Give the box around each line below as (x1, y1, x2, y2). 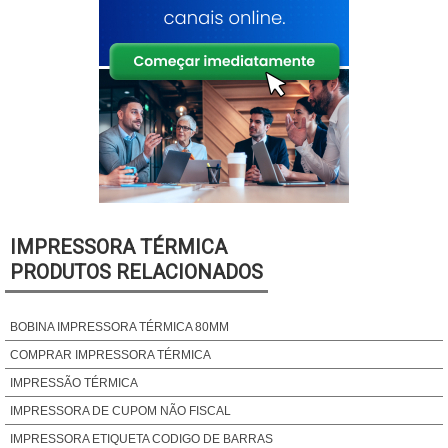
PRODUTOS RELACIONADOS (10, 260, 263, 284)
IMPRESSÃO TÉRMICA (10, 376, 138, 390)
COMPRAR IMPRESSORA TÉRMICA (10, 348, 211, 362)
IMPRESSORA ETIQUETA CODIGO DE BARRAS (10, 432, 273, 446)
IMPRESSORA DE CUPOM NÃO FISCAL (10, 404, 231, 418)
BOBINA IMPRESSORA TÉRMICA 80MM (10, 320, 229, 334)
